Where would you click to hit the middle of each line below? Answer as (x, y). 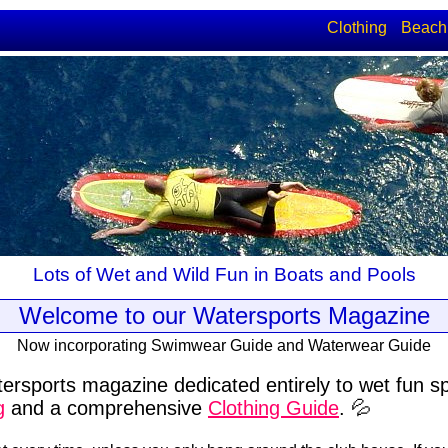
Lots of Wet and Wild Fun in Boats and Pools (224, 274)
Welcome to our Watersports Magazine (224, 315)
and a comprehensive (106, 408)
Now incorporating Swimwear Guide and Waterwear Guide (224, 345)
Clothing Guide (273, 408)
